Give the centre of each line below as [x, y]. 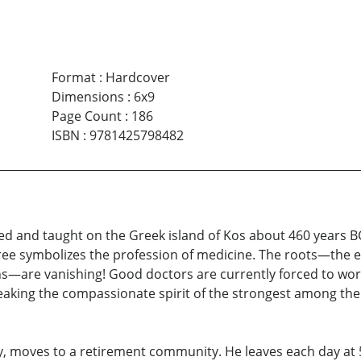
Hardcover [137, 78]
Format [73, 78]
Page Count [86, 116]
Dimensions [87, 97]
